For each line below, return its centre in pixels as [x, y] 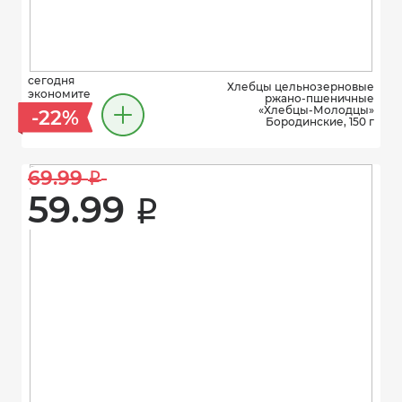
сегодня [51, 80]
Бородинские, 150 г [320, 122]
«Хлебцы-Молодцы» [316, 110]
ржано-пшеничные [319, 98]
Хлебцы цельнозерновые [301, 87]
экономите [59, 94]
